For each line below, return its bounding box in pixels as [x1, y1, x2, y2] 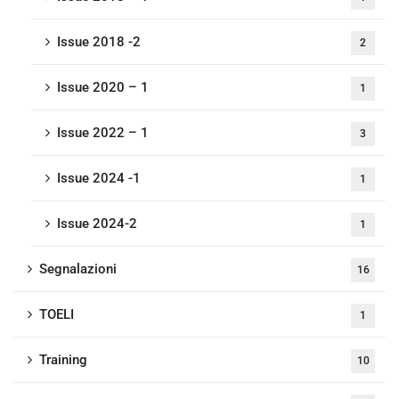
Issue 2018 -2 [57, 34, 141, 50]
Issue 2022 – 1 [57, 125, 149, 141]
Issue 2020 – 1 [57, 79, 149, 95]
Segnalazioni [39, 261, 117, 277]
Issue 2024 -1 [57, 170, 141, 186]
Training [39, 352, 87, 368]
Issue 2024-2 [57, 216, 137, 232]
